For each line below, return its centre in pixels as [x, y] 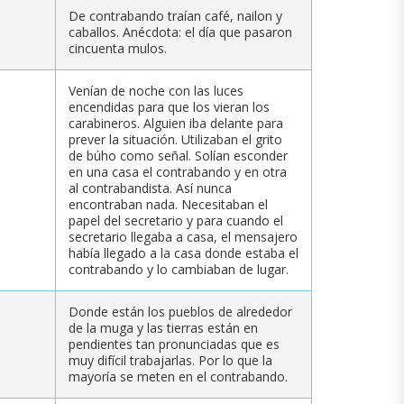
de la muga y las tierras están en [163, 327]
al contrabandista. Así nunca [150, 188]
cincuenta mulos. [118, 48]
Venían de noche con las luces [156, 90]
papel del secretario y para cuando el [176, 220]
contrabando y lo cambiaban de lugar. [179, 269]
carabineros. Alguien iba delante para [176, 123]
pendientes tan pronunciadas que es [174, 344]
